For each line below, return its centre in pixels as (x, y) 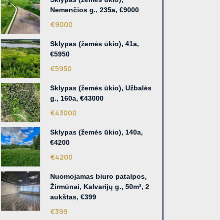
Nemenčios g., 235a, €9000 (95, 10)
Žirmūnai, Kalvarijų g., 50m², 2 (100, 187)
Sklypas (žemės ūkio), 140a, (96, 132)
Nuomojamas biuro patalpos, (98, 177)
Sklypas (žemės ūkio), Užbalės (101, 88)
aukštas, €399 (73, 197)
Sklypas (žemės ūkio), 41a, (95, 44)
